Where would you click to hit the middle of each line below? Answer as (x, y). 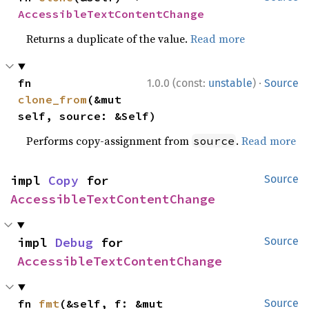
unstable (230, 83)
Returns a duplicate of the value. (109, 39)
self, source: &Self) (87, 116)
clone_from (53, 99)
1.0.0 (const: (178, 83)
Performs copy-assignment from (109, 141)
